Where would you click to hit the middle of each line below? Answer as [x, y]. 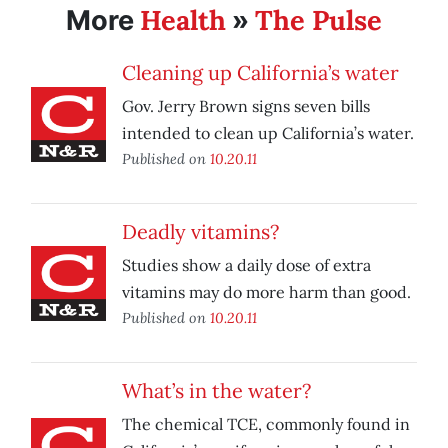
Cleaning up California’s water [260, 73]
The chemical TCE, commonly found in [266, 424]
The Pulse [318, 20]
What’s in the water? [216, 391]
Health [183, 20]
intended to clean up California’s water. [268, 133]
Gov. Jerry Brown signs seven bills [246, 106]
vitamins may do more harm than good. [266, 292]
